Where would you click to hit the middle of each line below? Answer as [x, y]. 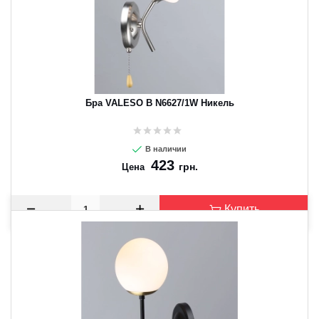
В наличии [165, 149]
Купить [242, 209]
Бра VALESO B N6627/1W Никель [159, 103]
